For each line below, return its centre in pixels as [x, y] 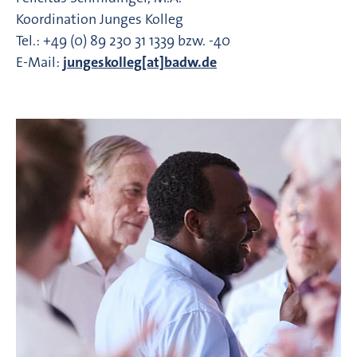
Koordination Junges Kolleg [100, 19]
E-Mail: [39, 62]
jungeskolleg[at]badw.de [140, 62]
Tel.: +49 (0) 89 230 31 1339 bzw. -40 [123, 40]
